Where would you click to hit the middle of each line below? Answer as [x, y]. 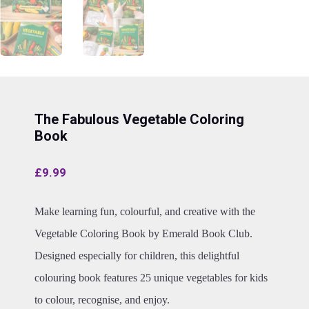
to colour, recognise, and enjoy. [102, 300]
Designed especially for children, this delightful [137, 256]
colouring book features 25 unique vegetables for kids [151, 278]
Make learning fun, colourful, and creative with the [145, 211]
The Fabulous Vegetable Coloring [139, 119]
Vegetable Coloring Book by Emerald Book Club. [143, 233]
